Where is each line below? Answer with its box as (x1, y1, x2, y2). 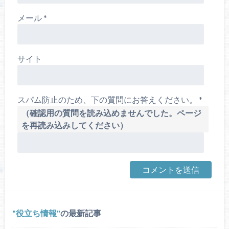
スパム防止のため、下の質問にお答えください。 (17, 95, 199, 105)
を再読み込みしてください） (21, 120, 128, 130)
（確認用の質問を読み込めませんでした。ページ (21, 108, 201, 118)
